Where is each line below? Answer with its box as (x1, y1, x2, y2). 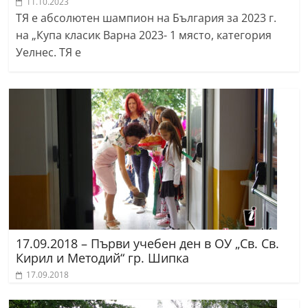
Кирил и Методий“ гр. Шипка (16, 249, 190, 266)
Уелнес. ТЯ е (16, 44, 82, 60)
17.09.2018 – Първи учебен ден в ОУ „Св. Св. (16, 234, 280, 252)
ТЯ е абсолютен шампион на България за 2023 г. (16, 10, 277, 25)
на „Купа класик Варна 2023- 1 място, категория (16, 27, 272, 43)
